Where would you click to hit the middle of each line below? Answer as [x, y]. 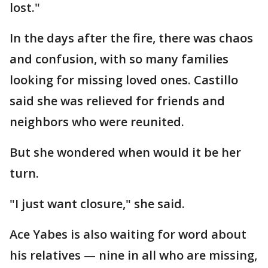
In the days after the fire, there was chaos [131, 38]
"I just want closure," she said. [97, 204]
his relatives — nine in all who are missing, [133, 255]
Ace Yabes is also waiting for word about [128, 234]
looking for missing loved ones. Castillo [124, 80]
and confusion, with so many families [119, 59]
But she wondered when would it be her [125, 153]
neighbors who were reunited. [97, 122]
